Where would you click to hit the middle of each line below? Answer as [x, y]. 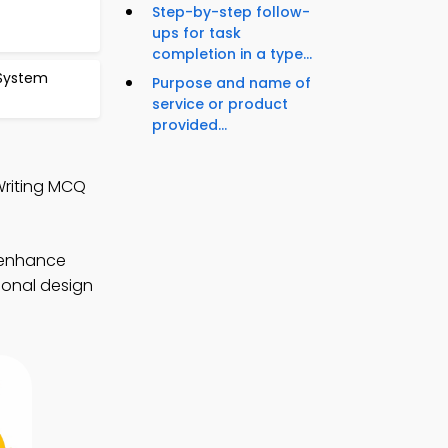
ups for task [196, 33]
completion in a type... [232, 54]
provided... [189, 125]
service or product [220, 104]
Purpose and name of [231, 83]
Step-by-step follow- [231, 12]
